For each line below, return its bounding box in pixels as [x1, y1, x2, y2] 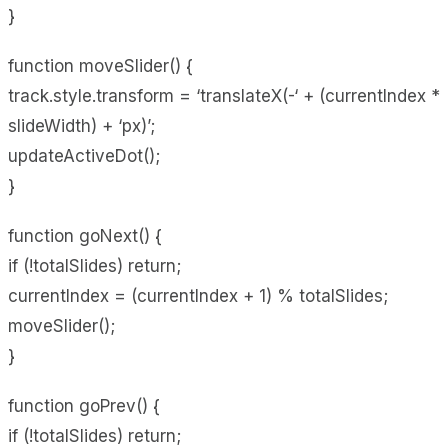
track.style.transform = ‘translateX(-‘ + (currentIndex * [8, 85, 440, 106]
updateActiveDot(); [8, 145, 160, 166]
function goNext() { [8, 225, 162, 246]
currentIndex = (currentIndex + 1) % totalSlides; [8, 285, 388, 306]
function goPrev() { [8, 395, 160, 416]
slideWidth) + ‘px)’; [8, 115, 155, 136]
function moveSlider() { [8, 55, 193, 76]
